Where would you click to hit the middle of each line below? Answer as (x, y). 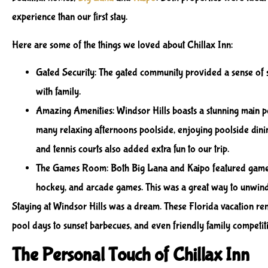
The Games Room (71, 168)
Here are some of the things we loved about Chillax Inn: (122, 45)
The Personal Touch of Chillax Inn (131, 255)
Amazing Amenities (74, 111)
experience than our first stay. (70, 17)
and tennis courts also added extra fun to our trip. (133, 149)
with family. (58, 92)
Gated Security (65, 72)
